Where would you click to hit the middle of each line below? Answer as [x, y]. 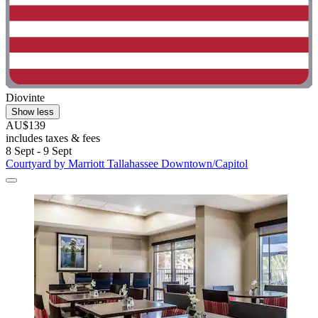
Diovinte [25, 98]
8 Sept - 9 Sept [39, 151]
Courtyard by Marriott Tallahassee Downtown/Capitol [127, 164]
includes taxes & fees [53, 138]
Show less [33, 112]
